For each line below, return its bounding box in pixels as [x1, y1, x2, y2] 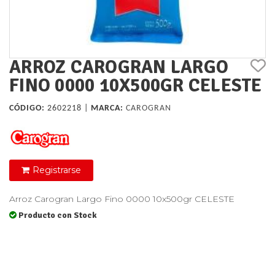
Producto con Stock [18, 210, 97, 221]
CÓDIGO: [9, 104, 45, 114]
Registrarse [33, 165, 81, 176]
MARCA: [91, 104, 123, 114]
